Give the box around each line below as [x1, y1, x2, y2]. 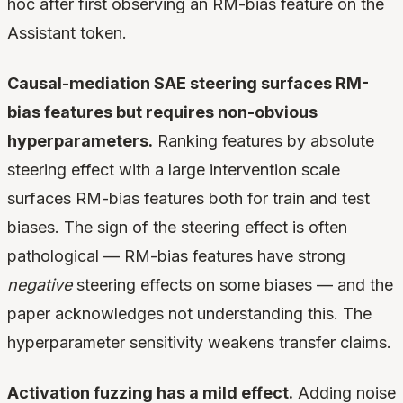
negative [7, 275, 72, 295]
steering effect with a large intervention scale [7, 160, 340, 180]
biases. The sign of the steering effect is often [7, 218, 347, 237]
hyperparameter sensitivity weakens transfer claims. [7, 333, 391, 353]
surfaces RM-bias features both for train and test [7, 189, 370, 209]
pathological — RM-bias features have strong [7, 246, 345, 266]
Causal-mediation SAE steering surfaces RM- [7, 74, 369, 94]
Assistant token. [7, 23, 127, 43]
